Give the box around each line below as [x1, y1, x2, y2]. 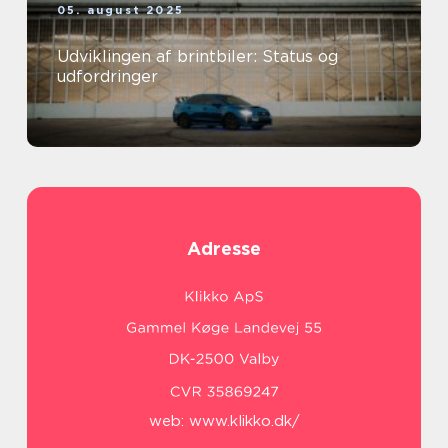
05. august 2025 [57, 3, 184, 18]
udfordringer [57, 67, 158, 87]
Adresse [187, 238, 261, 260]
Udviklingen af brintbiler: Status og [57, 47, 338, 67]
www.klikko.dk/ [188, 412, 300, 431]
